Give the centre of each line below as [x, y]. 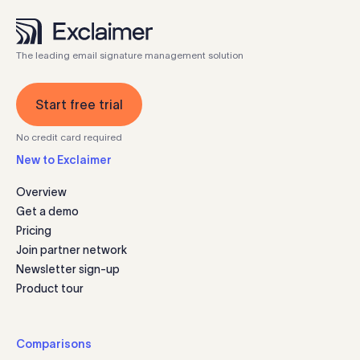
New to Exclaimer [64, 160]
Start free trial [79, 105]
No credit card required [69, 137]
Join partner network [72, 250]
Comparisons [54, 344]
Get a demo [47, 212]
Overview [41, 192]
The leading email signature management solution [130, 55]
